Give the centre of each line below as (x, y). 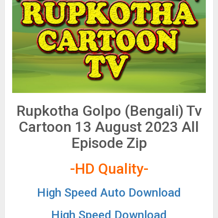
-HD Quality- (109, 169)
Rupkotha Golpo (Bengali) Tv (109, 111)
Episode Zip (109, 143)
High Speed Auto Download (109, 193)
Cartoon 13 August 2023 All (109, 127)
